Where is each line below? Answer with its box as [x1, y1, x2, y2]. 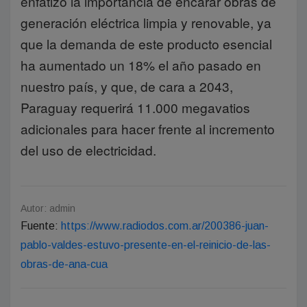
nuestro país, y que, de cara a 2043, [21, 77, 233, 95]
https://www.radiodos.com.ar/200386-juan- [61, 220, 269, 232]
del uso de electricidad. [21, 140, 156, 159]
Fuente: [21, 220, 61, 232]
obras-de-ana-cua [21, 258, 108, 270]
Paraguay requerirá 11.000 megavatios [21, 98, 250, 116]
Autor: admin [21, 203, 75, 214]
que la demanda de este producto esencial [21, 34, 272, 53]
